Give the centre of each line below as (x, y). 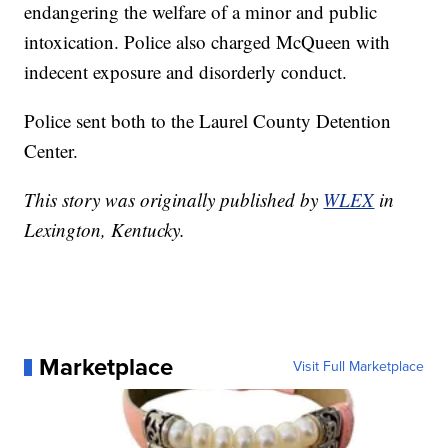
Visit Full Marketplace (358, 367)
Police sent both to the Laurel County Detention (208, 121)
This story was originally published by (174, 200)
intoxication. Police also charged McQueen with (207, 42)
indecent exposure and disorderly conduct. (186, 72)
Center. (51, 151)
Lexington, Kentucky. (105, 230)
